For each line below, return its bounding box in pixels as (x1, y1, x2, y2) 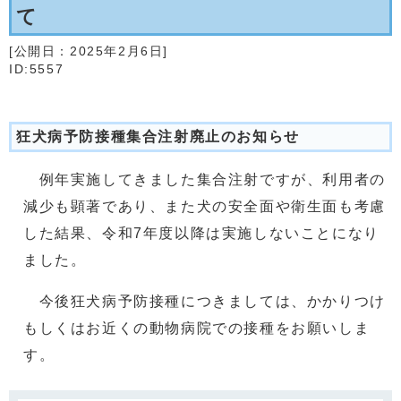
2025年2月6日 (70, 45, 164, 58)
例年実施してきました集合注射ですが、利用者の (23, 172, 386, 187)
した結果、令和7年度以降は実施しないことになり (23, 226, 380, 241)
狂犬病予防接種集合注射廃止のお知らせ (16, 129, 300, 144)
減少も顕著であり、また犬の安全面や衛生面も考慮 (23, 199, 386, 214)
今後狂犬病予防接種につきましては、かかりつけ (23, 294, 386, 309)
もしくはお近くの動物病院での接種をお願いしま (23, 320, 371, 336)
